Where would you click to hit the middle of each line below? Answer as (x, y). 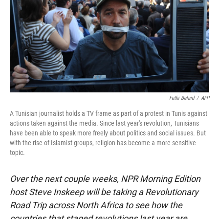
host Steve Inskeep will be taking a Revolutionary (104, 192)
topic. (17, 152)
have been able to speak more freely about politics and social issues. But (108, 133)
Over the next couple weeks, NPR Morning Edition (105, 178)
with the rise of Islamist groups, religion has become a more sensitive (103, 142)
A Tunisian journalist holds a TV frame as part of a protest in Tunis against (109, 113)
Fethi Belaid (182, 98)
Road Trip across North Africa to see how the (96, 205)
